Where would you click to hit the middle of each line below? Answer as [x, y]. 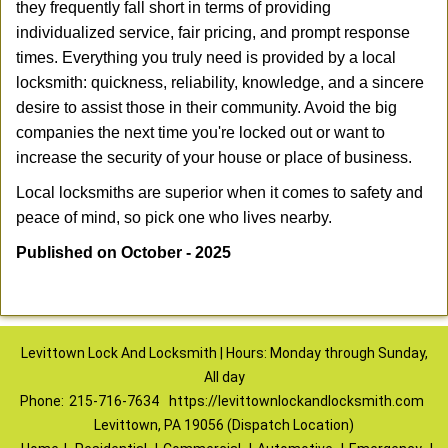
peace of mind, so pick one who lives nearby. [174, 217]
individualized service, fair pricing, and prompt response [213, 32]
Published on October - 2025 [123, 252]
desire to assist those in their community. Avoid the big [206, 107]
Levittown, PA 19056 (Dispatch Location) [224, 425]
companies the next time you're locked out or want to [200, 132]
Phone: [41, 401]
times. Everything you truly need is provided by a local [206, 57]
